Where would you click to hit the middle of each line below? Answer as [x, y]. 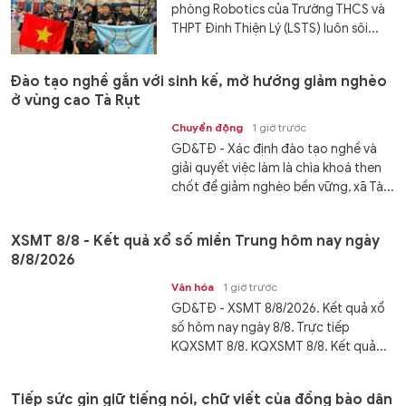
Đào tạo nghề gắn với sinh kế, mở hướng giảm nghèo [199, 82]
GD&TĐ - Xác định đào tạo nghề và [275, 150]
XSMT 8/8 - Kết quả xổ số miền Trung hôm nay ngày [195, 241]
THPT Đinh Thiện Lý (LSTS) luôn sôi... [275, 28]
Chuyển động [208, 128]
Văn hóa [193, 286]
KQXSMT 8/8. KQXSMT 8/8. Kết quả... [280, 346]
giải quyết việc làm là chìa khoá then [277, 169]
